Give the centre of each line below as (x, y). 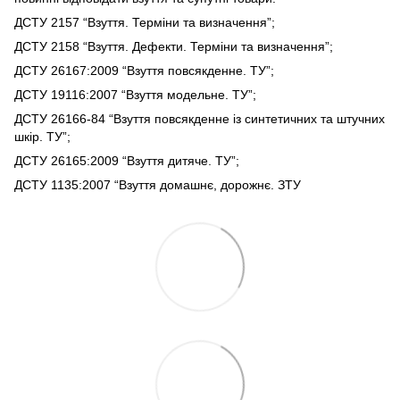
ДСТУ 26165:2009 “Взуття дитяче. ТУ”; (129, 160)
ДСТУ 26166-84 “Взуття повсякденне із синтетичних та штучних (200, 118)
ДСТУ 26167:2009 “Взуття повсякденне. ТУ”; (144, 70)
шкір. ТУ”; (42, 136)
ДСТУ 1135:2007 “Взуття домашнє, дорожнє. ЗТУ (158, 184)
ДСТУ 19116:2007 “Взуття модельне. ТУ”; (135, 94)
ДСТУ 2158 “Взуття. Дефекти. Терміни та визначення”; (174, 46)
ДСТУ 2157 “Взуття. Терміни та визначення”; (145, 22)
